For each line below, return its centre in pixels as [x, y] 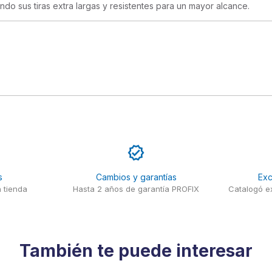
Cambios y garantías [136, 177]
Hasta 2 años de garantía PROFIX [136, 189]
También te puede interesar [136, 250]
